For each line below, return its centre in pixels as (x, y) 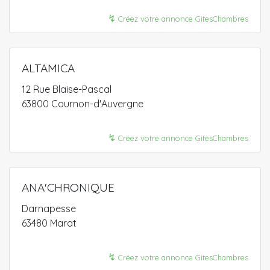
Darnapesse (49, 209)
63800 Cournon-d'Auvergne (83, 104)
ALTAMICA (48, 68)
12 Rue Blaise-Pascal (67, 89)
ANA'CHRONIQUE (68, 187)
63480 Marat (49, 223)
